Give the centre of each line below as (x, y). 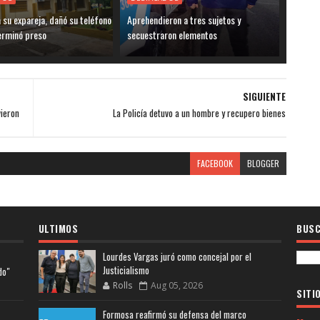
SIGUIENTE (264, 96)
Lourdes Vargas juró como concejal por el (177, 256)
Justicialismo (126, 270)
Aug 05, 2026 (176, 285)
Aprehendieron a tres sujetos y (184, 19)
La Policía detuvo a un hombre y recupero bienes (199, 112)
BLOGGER (263, 163)
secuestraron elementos (172, 34)
